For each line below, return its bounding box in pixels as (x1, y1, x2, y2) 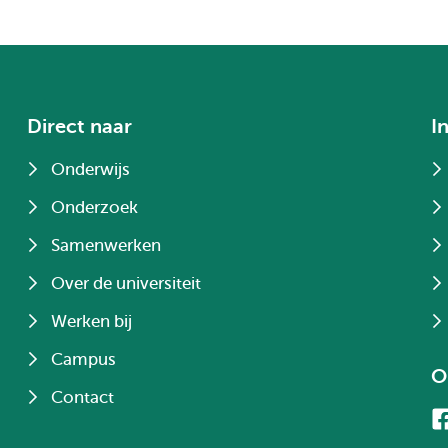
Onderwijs (51, 160, 131, 179)
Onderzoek (51, 198, 139, 217)
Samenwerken (51, 236, 162, 255)
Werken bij (51, 312, 133, 331)
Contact (51, 388, 115, 407)
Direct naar (27, 115, 133, 138)
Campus (51, 350, 117, 369)
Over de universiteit (51, 274, 202, 293)
